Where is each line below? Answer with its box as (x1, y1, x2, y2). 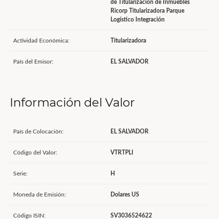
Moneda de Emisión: (13, 192, 66, 197)
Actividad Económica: (13, 38, 69, 44)
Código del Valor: (13, 150, 57, 155)
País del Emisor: (13, 59, 53, 65)
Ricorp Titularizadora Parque (110, 8, 184, 14)
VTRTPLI (110, 150, 133, 155)
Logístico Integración (110, 17, 165, 22)
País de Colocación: (13, 129, 64, 134)
